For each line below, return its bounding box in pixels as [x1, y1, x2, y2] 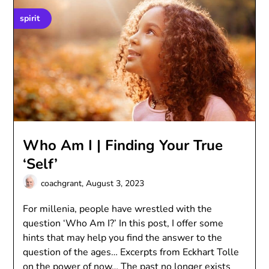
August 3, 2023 [86, 177, 145, 189]
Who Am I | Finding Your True [23, 136, 223, 155]
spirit [20, 13, 40, 24]
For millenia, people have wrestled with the [23, 202, 213, 216]
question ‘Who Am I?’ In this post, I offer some [23, 217, 224, 230]
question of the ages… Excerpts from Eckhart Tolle [23, 246, 240, 259]
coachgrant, [41, 177, 86, 189]
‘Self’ [23, 154, 58, 174]
